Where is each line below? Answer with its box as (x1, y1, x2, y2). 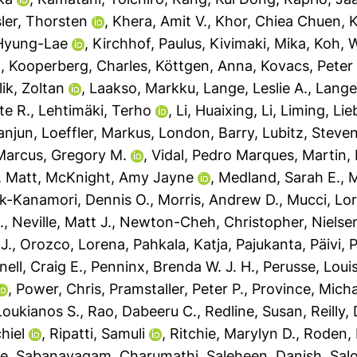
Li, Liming (261, 102, 326, 119)
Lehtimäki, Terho (38, 102, 152, 119)
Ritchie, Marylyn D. (170, 325, 296, 342)
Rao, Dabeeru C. (88, 303, 198, 320)
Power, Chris (16, 280, 102, 297)
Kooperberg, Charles (9, 57, 148, 74)
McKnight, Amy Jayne (45, 169, 194, 186)
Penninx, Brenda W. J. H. (91, 258, 256, 275)
